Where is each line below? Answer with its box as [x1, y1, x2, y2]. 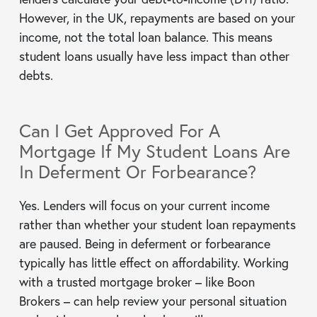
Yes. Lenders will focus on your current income [18, 196, 270, 214]
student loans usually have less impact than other [18, 47, 289, 64]
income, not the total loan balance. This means [18, 28, 272, 45]
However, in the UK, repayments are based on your [18, 8, 295, 26]
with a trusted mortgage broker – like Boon [18, 272, 255, 290]
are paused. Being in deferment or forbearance [18, 234, 270, 252]
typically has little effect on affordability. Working [18, 253, 289, 271]
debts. [18, 66, 53, 83]
